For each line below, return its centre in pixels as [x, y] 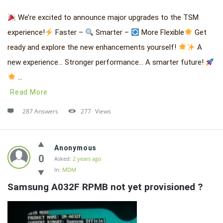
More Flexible [162, 32]
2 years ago [87, 159]
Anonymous [76, 148]
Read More [29, 92]
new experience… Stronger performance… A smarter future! [107, 62]
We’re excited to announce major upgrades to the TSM [108, 17]
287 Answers [40, 111]
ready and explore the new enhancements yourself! [93, 47]
